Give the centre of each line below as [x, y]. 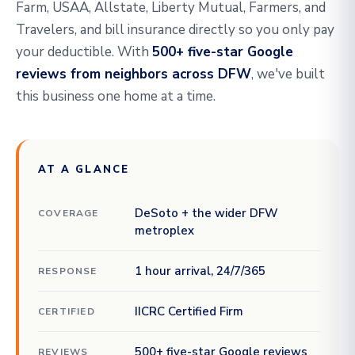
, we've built [288, 74]
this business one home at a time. [116, 96]
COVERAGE [69, 213]
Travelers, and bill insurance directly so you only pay [175, 30]
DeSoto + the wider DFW [206, 213]
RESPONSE [68, 271]
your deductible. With [84, 52]
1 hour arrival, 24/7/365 [200, 271]
